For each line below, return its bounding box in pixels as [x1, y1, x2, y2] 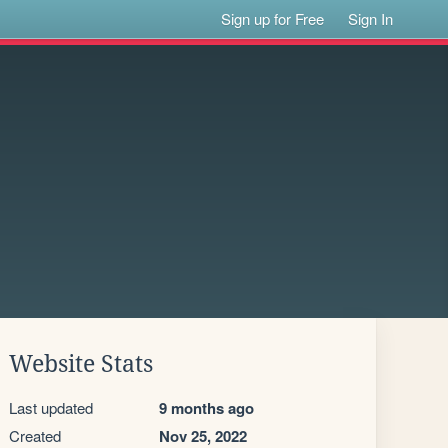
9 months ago [159, 397, 254, 419]
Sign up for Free [221, 8, 325, 29]
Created [9, 425, 61, 446]
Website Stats [9, 351, 153, 377]
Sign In [348, 8, 394, 29]
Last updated [9, 397, 93, 418]
